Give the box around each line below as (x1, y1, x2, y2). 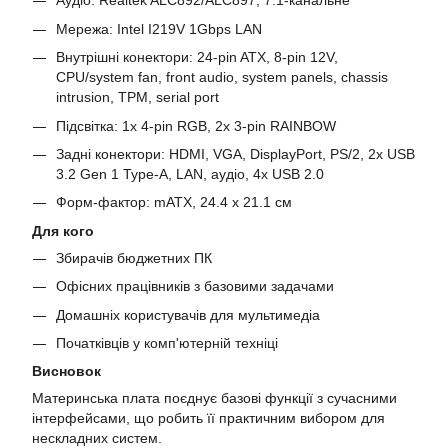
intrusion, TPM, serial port (56, 89, 219, 106)
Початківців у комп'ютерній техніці (56, 334, 278, 351)
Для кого (32, 222, 94, 239)
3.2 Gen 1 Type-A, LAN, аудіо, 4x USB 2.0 (56, 166, 324, 183)
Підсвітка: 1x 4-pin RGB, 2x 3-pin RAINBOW (56, 117, 336, 134)
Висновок (32, 363, 101, 380)
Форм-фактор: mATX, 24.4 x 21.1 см (56, 194, 292, 211)
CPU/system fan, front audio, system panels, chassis (56, 69, 388, 86)
